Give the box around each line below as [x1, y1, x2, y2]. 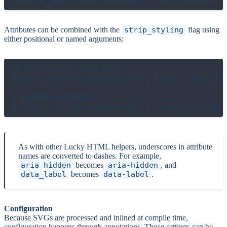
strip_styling [124, 25, 183, 34]
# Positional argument [15, 63, 121, 73]
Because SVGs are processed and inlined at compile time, [4, 213, 188, 222]
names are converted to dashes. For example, [18, 151, 161, 160]
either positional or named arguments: [4, 34, 124, 43]
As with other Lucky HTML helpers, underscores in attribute [18, 142, 212, 151]
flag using [186, 25, 219, 34]
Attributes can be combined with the [4, 25, 122, 34]
